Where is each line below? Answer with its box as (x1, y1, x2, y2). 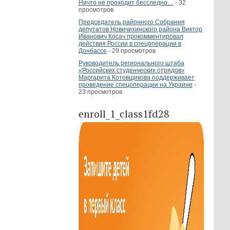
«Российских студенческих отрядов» (78, 67, 185, 74)
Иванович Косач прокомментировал (78, 33, 183, 40)
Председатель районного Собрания (78, 18, 185, 26)
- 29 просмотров (106, 47, 156, 54)
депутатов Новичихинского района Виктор (78, 26, 202, 33)
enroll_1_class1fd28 (78, 107, 169, 121)
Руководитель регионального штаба (78, 60, 184, 67)
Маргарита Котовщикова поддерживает (78, 74, 195, 81)
